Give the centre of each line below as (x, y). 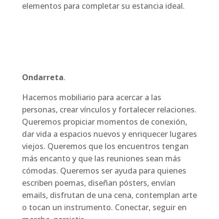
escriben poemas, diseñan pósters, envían (99, 183)
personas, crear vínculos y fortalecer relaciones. (109, 110)
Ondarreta (43, 77)
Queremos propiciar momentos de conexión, (104, 122)
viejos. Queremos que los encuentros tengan (105, 146)
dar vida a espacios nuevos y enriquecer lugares (109, 134)
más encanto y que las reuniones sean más (101, 159)
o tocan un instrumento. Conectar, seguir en (104, 208)
